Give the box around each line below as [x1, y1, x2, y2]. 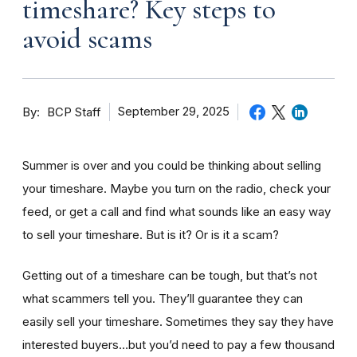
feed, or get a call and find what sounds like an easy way [22, 203, 331, 219]
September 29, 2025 [118, 104, 229, 119]
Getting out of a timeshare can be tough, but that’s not [22, 267, 317, 283]
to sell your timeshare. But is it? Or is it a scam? [22, 226, 279, 242]
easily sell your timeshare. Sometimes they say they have [22, 313, 334, 329]
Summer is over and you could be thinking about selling [22, 157, 321, 173]
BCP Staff [47, 104, 101, 120]
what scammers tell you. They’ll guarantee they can [22, 290, 303, 306]
